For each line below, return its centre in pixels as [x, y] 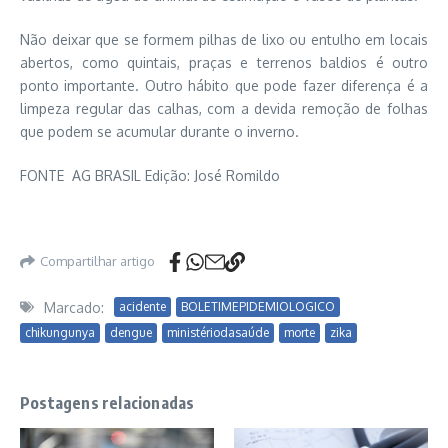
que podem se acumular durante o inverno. [159, 131]
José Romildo [237, 175]
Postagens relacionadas [107, 402]
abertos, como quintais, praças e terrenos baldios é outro [224, 62]
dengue [131, 332]
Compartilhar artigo [97, 261]
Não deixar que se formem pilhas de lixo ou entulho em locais [224, 39]
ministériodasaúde [218, 332]
